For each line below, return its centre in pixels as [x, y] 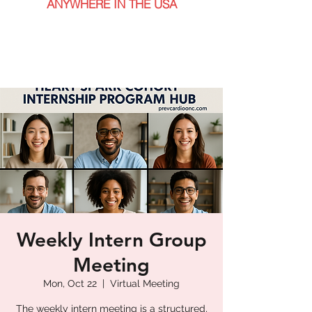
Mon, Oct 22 [70, 283]
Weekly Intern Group [111, 240]
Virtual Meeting [145, 283]
